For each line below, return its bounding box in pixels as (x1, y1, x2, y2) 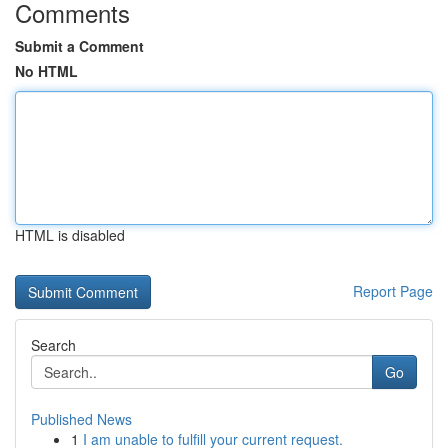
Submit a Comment (15, 36, 144, 56)
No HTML (15, 61, 78, 81)
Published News (31, 409, 132, 429)
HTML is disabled (15, 225, 125, 245)
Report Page (353, 281, 433, 301)
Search (31, 335, 76, 355)
